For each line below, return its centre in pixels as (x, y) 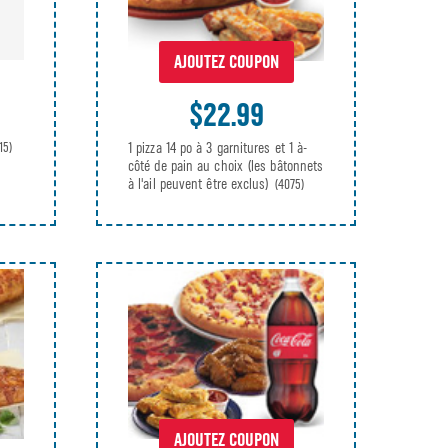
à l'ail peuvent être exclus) (201, 183)
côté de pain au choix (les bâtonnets (226, 165)
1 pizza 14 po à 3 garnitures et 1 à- (218, 147)
